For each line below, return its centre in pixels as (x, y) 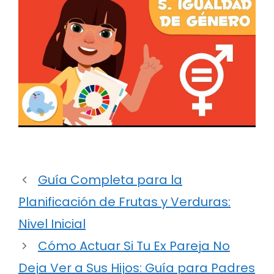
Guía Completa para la (110, 180)
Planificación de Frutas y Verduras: (124, 202)
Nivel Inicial (52, 224)
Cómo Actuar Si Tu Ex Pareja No (134, 246)
